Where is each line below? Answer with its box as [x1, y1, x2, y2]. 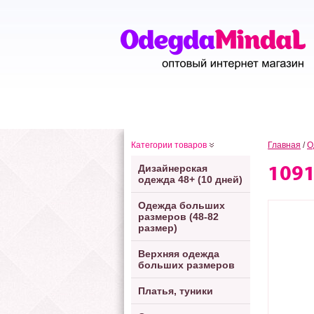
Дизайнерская [138, 163, 207, 174]
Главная [268, 140, 301, 150]
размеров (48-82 [138, 211, 219, 222]
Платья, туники [138, 285, 213, 296]
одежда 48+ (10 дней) [138, 174, 243, 185]
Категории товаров [131, 140, 207, 150]
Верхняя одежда [138, 248, 219, 259]
